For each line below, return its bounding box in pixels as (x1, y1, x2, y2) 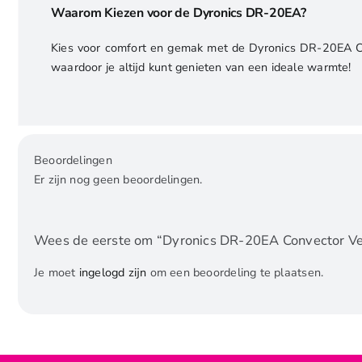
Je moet (33, 264, 79, 281)
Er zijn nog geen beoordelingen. (33, 171, 203, 188)
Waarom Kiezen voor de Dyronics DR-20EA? (50, 4, 306, 23)
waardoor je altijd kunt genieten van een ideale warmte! (50, 59, 351, 76)
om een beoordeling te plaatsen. (146, 264, 324, 281)
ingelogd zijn (78, 264, 147, 281)
